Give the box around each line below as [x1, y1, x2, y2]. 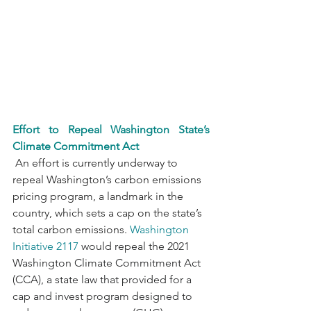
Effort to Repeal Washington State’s [12, 122, 210, 136]
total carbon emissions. [12, 222, 130, 236]
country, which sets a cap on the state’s [12, 205, 205, 219]
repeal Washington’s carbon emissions [12, 172, 204, 186]
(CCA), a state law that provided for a [12, 272, 194, 286]
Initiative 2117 [12, 239, 78, 253]
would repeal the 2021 [78, 239, 192, 253]
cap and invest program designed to [12, 289, 195, 303]
